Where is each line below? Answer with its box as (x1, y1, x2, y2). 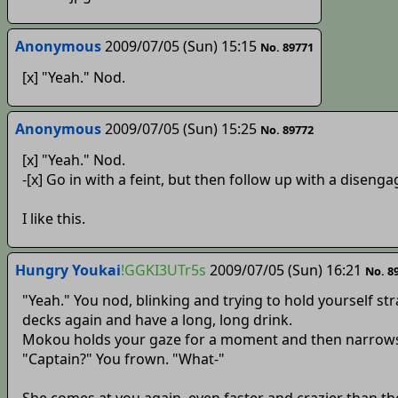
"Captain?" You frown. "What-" (21, 349, 225, 370)
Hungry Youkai (14, 259, 121, 280)
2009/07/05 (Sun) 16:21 (209, 259, 362, 280)
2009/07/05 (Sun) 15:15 (104, 36, 257, 56)
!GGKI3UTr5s (120, 259, 206, 280)
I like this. (21, 208, 85, 228)
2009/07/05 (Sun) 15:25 (104, 118, 257, 139)
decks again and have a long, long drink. (21, 310, 292, 330)
